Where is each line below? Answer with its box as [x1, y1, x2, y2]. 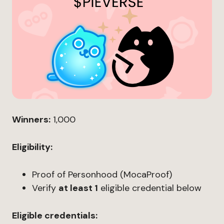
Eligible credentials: [12, 209, 97, 221]
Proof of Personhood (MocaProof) [32, 168, 172, 180]
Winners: [12, 113, 50, 125]
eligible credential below [98, 182, 201, 194]
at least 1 [58, 182, 98, 194]
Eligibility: [12, 141, 52, 153]
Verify [32, 182, 58, 194]
